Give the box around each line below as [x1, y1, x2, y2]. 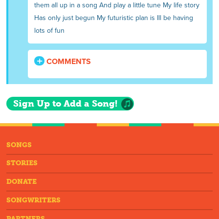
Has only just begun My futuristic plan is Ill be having [34, 13, 194, 22]
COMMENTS [44, 56, 91, 66]
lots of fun [34, 26, 65, 35]
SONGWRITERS [6, 196, 61, 205]
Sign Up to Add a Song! [13, 98, 117, 109]
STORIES [6, 159, 38, 168]
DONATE [6, 177, 37, 186]
